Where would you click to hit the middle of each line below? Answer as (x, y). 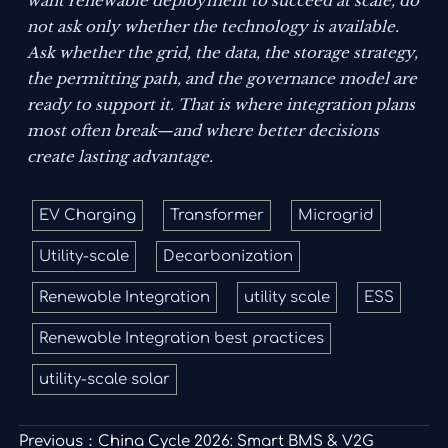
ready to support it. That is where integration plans (221, 105)
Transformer (217, 216)
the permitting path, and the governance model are (222, 79)
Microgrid (336, 216)
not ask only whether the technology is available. (213, 27)
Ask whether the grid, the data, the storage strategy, (223, 53)
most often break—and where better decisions (203, 131)
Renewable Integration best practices (182, 339)
